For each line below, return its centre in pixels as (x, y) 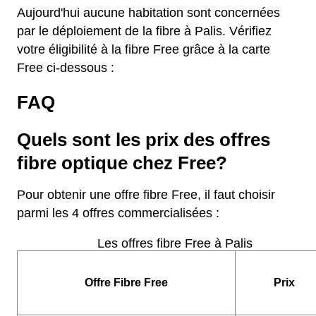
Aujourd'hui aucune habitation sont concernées (148, 13)
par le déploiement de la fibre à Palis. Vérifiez (144, 31)
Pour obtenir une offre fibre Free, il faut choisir (146, 195)
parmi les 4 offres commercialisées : (118, 213)
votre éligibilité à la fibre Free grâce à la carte (144, 49)
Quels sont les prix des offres (144, 140)
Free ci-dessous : (66, 68)
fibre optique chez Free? (122, 163)
